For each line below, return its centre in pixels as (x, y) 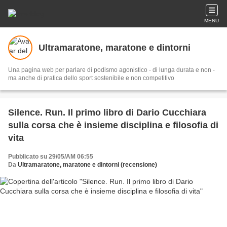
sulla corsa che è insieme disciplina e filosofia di (113, 125)
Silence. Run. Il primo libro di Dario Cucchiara (107, 112)
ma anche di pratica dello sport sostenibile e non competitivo (91, 78)
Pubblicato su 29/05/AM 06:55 (51, 157)
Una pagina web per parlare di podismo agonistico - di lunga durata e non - (111, 70)
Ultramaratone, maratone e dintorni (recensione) (87, 165)
